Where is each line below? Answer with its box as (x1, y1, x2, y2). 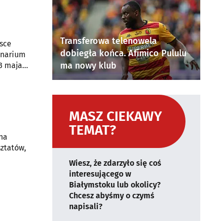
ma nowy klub (60, 60, 116, 71)
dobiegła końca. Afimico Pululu (60, 48, 186, 59)
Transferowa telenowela (60, 36, 157, 46)
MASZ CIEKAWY (69, 108, 162, 124)
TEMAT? (69, 122, 116, 138)
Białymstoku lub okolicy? (69, 180, 161, 189)
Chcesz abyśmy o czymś (69, 191, 154, 200)
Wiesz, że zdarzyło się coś (69, 158, 161, 168)
